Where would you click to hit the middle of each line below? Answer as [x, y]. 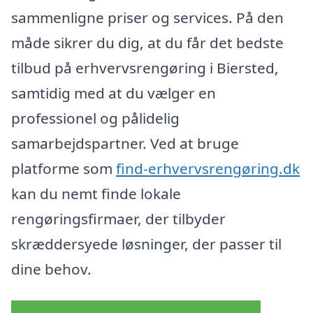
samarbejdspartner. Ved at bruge [125, 143]
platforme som [64, 168]
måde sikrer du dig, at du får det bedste [147, 42]
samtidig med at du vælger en [114, 93]
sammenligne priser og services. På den [147, 17]
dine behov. [51, 269]
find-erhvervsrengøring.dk [208, 168]
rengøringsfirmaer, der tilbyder [118, 218]
